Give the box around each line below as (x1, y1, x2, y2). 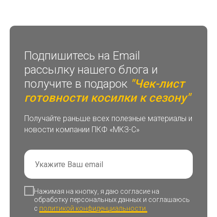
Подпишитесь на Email (24, 49, 140, 63)
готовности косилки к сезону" (24, 91, 190, 105)
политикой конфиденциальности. (39, 204, 147, 212)
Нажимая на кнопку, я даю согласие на (34, 187, 159, 196)
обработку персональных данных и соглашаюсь (34, 196, 190, 204)
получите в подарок (24, 77, 127, 91)
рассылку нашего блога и (24, 63, 158, 77)
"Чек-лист (130, 77, 185, 91)
